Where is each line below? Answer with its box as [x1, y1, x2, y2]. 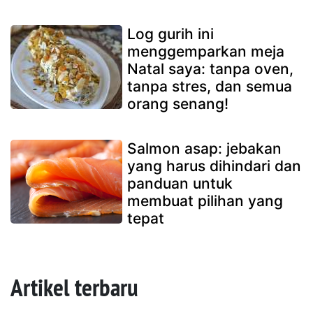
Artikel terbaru [10, 270, 138, 303]
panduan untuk [127, 174, 233, 192]
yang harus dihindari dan [127, 156, 301, 175]
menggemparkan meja [127, 42, 284, 60]
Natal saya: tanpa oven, [127, 59, 293, 78]
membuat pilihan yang [127, 191, 283, 210]
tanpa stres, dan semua [127, 77, 292, 95]
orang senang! [127, 94, 228, 112]
